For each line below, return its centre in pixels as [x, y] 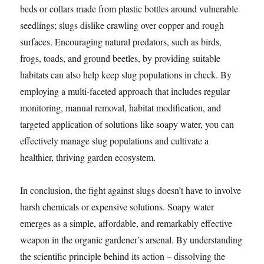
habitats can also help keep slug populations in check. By [126, 75]
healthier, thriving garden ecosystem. [88, 157]
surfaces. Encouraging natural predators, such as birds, [121, 42]
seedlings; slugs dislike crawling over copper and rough [122, 25]
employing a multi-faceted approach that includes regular [125, 91]
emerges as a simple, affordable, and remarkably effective [126, 223]
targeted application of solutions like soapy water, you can [127, 124]
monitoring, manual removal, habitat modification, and [121, 108]
